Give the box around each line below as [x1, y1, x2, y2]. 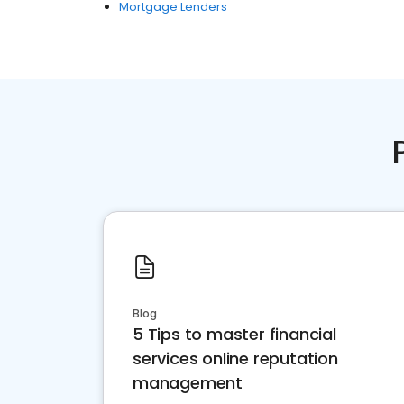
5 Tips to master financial [133, 323, 336, 345]
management [133, 372, 243, 394]
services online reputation [133, 347, 338, 370]
